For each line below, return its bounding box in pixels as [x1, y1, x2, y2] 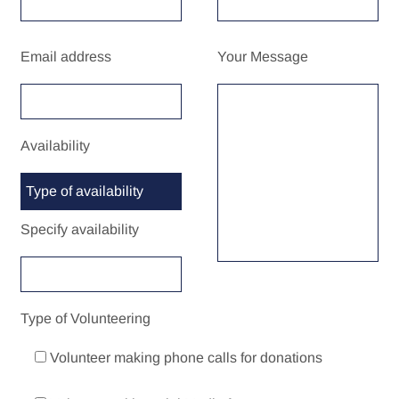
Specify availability [20, 222, 140, 238]
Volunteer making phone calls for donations [50, 350, 323, 366]
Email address [20, 49, 112, 65]
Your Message [217, 49, 309, 65]
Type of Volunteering [20, 311, 151, 327]
